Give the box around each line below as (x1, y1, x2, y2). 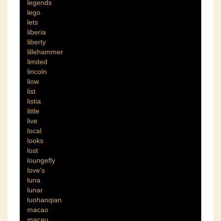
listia (27, 97, 41, 106)
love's (27, 166, 45, 175)
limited (27, 58, 47, 66)
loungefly (27, 156, 55, 165)
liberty (27, 38, 46, 46)
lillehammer (27, 48, 63, 56)
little (27, 107, 39, 115)
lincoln (27, 68, 47, 76)
